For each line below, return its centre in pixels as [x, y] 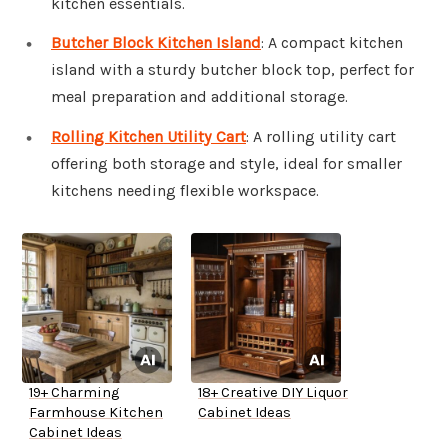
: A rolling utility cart [321, 137]
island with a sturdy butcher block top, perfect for [232, 70]
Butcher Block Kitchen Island [156, 43]
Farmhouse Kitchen [96, 413]
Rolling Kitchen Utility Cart [148, 137]
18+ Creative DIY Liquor [273, 393]
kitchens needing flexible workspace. [185, 191]
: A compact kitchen [332, 43]
